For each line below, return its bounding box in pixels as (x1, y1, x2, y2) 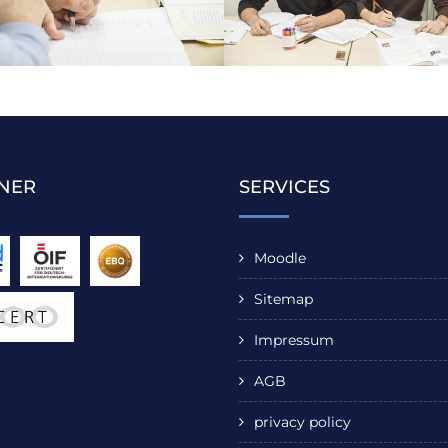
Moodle (254, 249, 306, 268)
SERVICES (239, 176, 330, 199)
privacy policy (254, 413, 351, 432)
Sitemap (254, 290, 313, 309)
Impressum (254, 331, 334, 350)
